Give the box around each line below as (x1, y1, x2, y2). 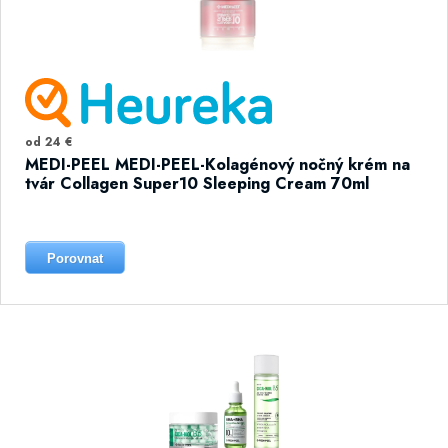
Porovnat (47, 251, 103, 266)
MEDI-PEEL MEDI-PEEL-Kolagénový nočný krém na (25, 153, 410, 176)
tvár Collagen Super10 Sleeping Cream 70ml (25, 172, 369, 195)
